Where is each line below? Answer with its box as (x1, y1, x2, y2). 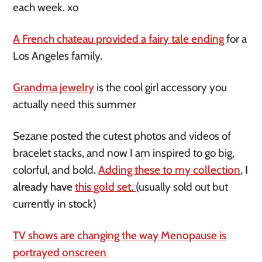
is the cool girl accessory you (94, 81, 227, 95)
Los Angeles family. (13, 49, 103, 63)
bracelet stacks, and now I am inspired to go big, (13, 146, 235, 160)
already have (13, 180, 75, 194)
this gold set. (75, 180, 136, 194)
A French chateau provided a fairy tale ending (13, 32, 227, 46)
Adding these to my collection (98, 163, 241, 177)
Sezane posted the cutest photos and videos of (13, 129, 232, 143)
